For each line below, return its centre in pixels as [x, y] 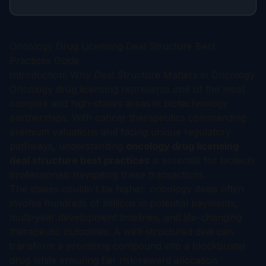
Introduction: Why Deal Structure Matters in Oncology [132, 75]
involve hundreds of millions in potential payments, [124, 203]
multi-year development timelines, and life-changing [126, 217]
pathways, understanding [68, 146]
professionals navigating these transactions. [108, 175]
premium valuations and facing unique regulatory [120, 132]
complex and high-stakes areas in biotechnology [119, 103]
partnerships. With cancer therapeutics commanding [128, 118]
